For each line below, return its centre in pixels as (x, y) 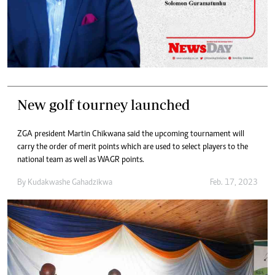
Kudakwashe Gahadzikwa (70, 183)
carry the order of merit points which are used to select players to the (133, 148)
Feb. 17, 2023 (234, 183)
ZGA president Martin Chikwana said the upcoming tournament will (131, 135)
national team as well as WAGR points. (81, 161)
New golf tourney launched (104, 105)
